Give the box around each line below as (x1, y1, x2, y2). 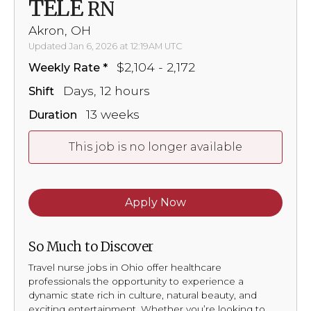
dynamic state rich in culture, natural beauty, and (28, 289, 257, 301)
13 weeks (86, 107, 140, 122)
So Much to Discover (28, 238, 153, 255)
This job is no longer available (69, 140, 242, 154)
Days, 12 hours (63, 83, 150, 99)
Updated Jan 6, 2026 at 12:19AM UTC (28, 41, 183, 52)
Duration (28, 108, 77, 122)
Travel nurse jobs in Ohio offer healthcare (28, 262, 221, 274)
